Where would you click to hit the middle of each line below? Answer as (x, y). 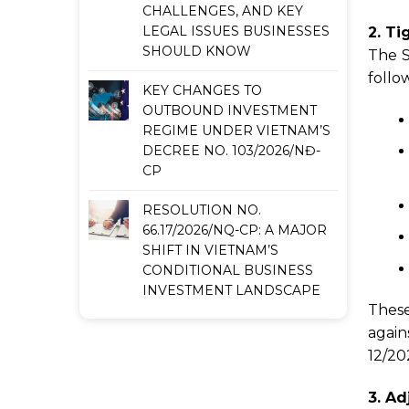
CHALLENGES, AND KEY (223, 11)
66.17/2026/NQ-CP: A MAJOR (235, 230)
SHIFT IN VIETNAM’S (210, 250)
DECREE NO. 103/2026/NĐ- (231, 151)
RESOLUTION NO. (202, 210)
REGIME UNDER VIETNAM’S (236, 131)
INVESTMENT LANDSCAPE (231, 290)
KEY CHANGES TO (202, 90)
